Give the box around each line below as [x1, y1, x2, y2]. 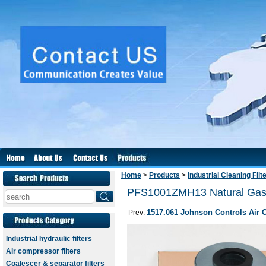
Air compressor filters [6, 247, 81, 255]
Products [149, 171, 180, 179]
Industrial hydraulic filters [6, 235, 92, 243]
